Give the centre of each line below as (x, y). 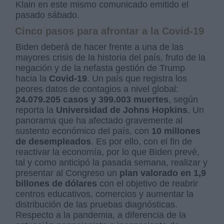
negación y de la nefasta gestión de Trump (100, 68)
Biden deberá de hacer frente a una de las (100, 47)
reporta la (36, 110)
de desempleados (53, 141)
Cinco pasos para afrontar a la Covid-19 (110, 31)
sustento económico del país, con (84, 131)
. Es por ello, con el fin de (142, 141)
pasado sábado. (48, 15)
